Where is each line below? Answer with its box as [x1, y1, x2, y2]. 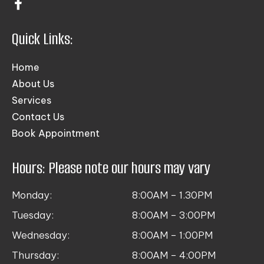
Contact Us [12, 110, 64, 123]
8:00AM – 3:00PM [132, 208, 215, 222]
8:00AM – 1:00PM [132, 228, 213, 242]
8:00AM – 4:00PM [132, 248, 216, 262]
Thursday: [12, 248, 59, 262]
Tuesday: [12, 208, 54, 222]
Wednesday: [12, 228, 70, 242]
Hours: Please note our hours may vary [12, 157, 210, 179]
